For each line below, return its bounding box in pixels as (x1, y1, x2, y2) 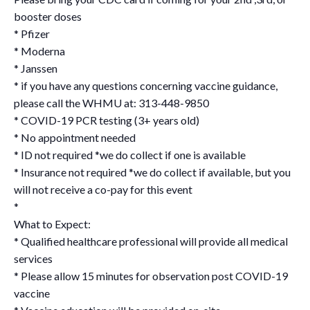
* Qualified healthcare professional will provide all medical (14, 234, 288, 248)
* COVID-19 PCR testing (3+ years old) (14, 113, 199, 127)
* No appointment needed (14, 130, 136, 144)
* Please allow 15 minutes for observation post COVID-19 (14, 268, 288, 282)
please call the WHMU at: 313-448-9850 (14, 95, 209, 109)
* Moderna (14, 44, 65, 57)
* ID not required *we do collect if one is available (14, 147, 246, 161)
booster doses (14, 9, 82, 23)
